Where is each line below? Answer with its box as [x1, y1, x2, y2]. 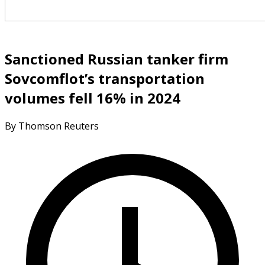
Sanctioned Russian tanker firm [5, 49, 228, 69]
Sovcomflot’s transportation [5, 68, 205, 88]
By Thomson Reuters [5, 119, 99, 132]
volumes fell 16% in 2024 [5, 88, 180, 108]
